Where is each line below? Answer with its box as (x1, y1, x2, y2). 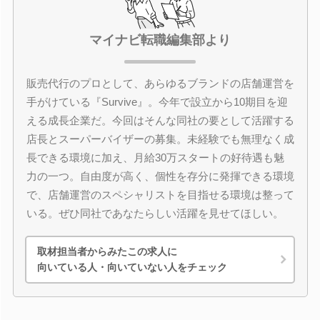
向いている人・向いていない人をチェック (37, 261, 227, 273)
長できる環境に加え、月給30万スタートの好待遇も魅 (26, 151, 284, 164)
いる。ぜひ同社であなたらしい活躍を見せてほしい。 (26, 206, 284, 219)
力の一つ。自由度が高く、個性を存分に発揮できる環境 (26, 169, 294, 182)
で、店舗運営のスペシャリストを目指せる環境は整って (26, 188, 294, 201)
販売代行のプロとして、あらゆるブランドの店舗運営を (26, 76, 294, 89)
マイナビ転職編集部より (89, 32, 231, 47)
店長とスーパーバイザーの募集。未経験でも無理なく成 (26, 132, 294, 145)
